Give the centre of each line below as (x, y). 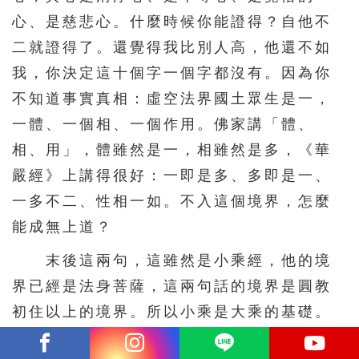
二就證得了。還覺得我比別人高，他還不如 (172, 47)
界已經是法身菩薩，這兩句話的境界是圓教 (172, 286)
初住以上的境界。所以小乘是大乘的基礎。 (172, 311)
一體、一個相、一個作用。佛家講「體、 (163, 124)
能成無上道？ (63, 226)
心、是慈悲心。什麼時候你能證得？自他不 (172, 21)
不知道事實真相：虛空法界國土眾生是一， (172, 98)
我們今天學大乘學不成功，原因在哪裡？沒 (172, 337)
